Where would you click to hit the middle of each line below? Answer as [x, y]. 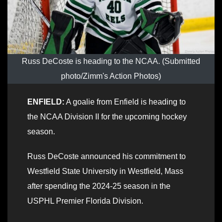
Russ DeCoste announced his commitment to [107, 157]
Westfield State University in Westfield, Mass [105, 171]
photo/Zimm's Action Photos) [111, 76]
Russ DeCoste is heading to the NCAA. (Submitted [111, 61]
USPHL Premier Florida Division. [85, 201]
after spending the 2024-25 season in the [99, 186]
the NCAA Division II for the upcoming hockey [107, 117]
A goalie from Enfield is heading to [125, 102]
